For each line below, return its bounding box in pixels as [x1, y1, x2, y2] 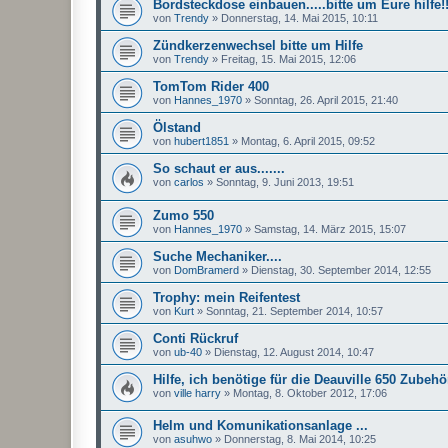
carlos [174, 175, 204, 188]
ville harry [174, 386, 221, 399]
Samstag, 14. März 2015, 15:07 [254, 222, 406, 235]
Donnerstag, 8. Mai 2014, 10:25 [224, 433, 376, 446]
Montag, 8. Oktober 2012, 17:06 [233, 386, 387, 399]
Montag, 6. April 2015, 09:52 [241, 134, 375, 147]
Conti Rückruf [153, 330, 238, 346]
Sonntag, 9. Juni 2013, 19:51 [216, 175, 354, 188]
